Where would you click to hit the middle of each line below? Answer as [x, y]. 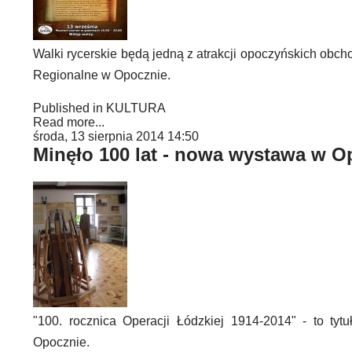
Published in [68, 108]
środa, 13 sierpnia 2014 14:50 [116, 136]
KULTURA [136, 108]
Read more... [69, 122]
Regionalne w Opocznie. [102, 75]
